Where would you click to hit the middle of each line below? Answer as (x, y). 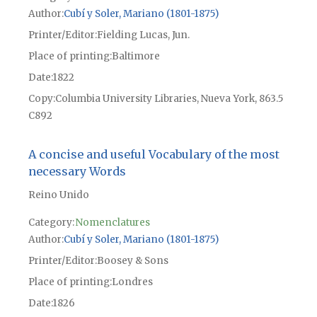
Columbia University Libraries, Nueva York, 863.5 (169, 98)
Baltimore (136, 56)
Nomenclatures (113, 222)
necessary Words (77, 171)
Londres (132, 282)
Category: (51, 222)
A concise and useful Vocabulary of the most (154, 154)
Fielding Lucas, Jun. (143, 35)
